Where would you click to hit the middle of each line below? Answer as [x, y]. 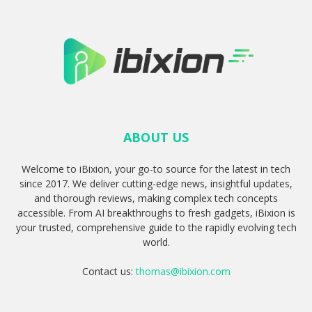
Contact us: [109, 272]
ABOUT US [156, 138]
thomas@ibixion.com [183, 272]
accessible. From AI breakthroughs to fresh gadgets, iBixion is [156, 213]
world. [156, 242]
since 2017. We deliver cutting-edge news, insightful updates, [156, 184]
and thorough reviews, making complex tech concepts [156, 198]
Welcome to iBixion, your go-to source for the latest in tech [156, 169]
